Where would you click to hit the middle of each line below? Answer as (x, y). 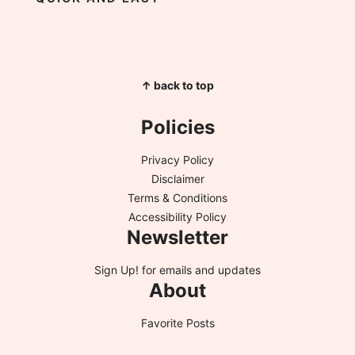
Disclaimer (177, 178)
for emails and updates (200, 269)
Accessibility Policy (177, 216)
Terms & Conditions (177, 197)
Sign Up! (116, 269)
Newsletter (177, 237)
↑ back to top (177, 85)
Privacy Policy (177, 159)
